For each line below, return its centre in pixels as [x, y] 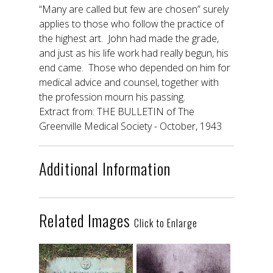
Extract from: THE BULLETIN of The [117, 111]
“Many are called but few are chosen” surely [134, 9]
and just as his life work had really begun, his [134, 53]
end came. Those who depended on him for [135, 67]
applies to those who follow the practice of [131, 23]
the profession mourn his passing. [112, 97]
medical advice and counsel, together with [129, 82]
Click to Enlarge [166, 223]
